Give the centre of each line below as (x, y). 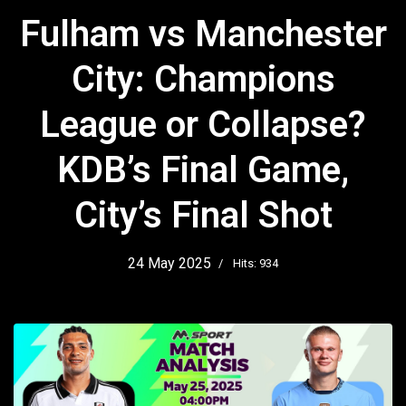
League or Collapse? (203, 124)
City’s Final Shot (203, 215)
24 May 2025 (169, 263)
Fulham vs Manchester (203, 34)
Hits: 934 (256, 263)
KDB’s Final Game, (203, 169)
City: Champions (203, 79)
